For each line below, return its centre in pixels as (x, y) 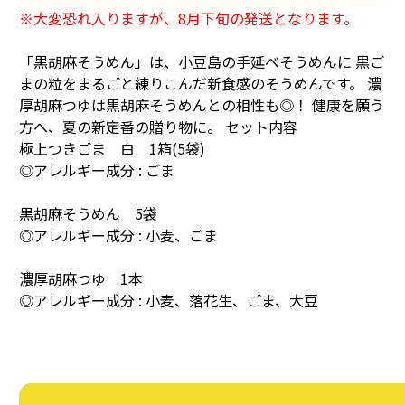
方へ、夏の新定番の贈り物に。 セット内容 (158, 127)
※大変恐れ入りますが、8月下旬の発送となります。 (188, 19)
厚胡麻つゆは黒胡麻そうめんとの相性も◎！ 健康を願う (201, 105)
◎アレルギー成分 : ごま (96, 170)
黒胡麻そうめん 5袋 (88, 214)
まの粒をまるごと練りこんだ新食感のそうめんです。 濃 (200, 84)
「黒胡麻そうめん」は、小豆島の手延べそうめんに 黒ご (201, 62)
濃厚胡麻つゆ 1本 (80, 279)
